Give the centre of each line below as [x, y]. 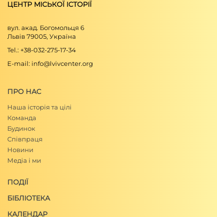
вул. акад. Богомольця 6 [46, 28]
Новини [20, 150]
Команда [22, 118]
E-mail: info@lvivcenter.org [50, 63]
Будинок [21, 128]
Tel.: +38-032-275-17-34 [42, 50]
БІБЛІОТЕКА [29, 198]
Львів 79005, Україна [42, 36]
